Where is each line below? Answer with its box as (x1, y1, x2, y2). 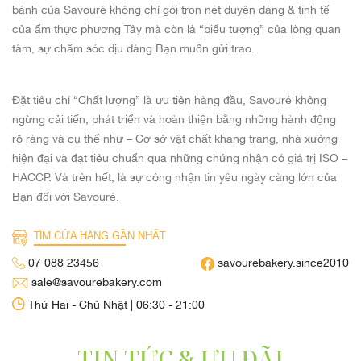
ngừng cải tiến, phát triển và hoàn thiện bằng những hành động (12, 111, 336, 127)
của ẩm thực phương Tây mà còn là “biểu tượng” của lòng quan (12, 21, 341, 36)
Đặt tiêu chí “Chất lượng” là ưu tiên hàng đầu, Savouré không (12, 92, 326, 107)
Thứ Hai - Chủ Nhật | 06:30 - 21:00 (25, 297, 205, 312)
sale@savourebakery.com (28, 274, 162, 289)
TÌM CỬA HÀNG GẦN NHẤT (34, 228, 165, 243)
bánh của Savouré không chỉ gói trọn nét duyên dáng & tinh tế (12, 2, 330, 17)
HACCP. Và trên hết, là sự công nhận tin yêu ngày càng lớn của (12, 169, 337, 185)
